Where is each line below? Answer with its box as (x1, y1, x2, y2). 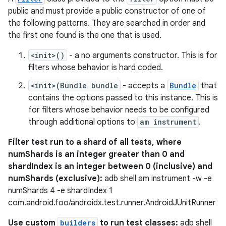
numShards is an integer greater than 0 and (8, 149, 185, 159)
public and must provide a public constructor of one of (8, 6, 206, 16)
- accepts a (121, 81, 167, 91)
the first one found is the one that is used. (8, 30, 161, 40)
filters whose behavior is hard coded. (28, 63, 163, 73)
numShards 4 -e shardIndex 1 (8, 186, 112, 196)
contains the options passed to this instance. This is (28, 93, 218, 103)
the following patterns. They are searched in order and (8, 18, 205, 28)
